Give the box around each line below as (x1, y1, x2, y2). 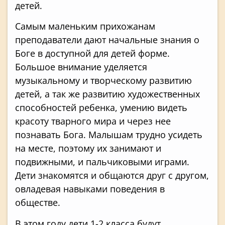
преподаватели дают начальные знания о (15, 34, 199, 46)
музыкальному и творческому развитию (15, 74, 192, 87)
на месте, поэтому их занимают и (15, 142, 161, 155)
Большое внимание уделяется (15, 61, 147, 73)
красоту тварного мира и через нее (15, 115, 171, 128)
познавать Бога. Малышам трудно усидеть (15, 129, 202, 141)
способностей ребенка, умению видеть (15, 101, 187, 114)
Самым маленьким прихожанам (15, 20, 155, 33)
